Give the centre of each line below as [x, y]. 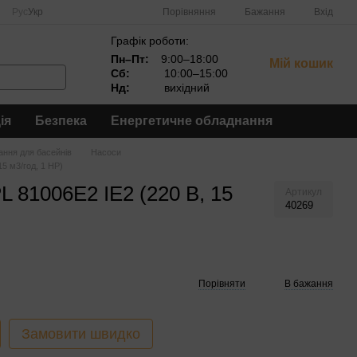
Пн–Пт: [130, 59]
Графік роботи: [150, 41]
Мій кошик [301, 63]
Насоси [106, 152]
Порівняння [189, 12]
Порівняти [222, 284]
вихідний [185, 88]
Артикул [304, 192]
